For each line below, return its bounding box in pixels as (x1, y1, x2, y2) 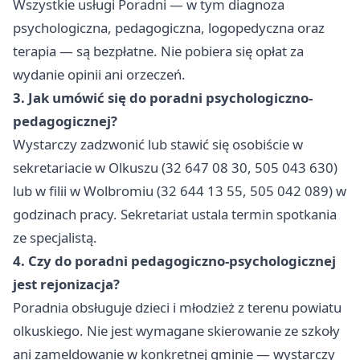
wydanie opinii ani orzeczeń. (13, 65, 186, 84)
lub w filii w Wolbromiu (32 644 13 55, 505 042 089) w (13, 182, 346, 201)
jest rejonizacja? (13, 275, 120, 294)
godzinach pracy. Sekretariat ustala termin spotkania (13, 205, 337, 224)
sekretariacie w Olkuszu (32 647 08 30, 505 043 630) (13, 158, 337, 178)
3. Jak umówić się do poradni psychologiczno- (13, 88, 313, 108)
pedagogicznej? (13, 112, 117, 131)
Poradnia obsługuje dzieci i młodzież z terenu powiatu (13, 298, 342, 317)
